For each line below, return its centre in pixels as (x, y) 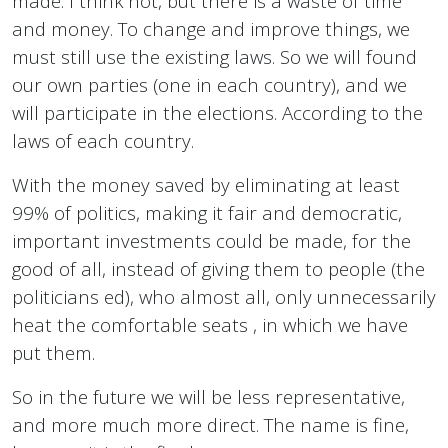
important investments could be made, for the (211, 241)
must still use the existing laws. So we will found (214, 57)
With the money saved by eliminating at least (206, 185)
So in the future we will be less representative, (208, 397)
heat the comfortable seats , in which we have (210, 325)
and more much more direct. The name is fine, (210, 425)
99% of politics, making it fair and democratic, (207, 213)
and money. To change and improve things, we (211, 29)
